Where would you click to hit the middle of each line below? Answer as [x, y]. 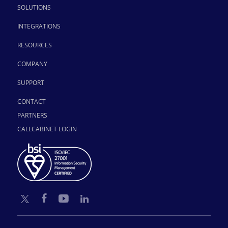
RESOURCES [34, 45]
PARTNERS [32, 115]
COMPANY [32, 64]
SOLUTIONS [34, 7]
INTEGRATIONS [39, 26]
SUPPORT [31, 82]
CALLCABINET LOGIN [47, 129]
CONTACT [31, 101]
